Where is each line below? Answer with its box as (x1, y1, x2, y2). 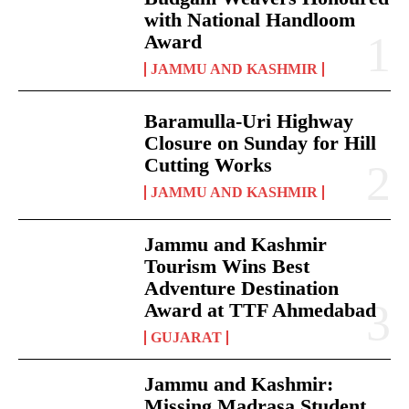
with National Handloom (144, 7, 356, 31)
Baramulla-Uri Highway (144, 109, 354, 132)
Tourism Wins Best (144, 254, 310, 278)
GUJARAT (151, 329, 223, 345)
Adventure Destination (144, 276, 340, 299)
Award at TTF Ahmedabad (144, 298, 377, 321)
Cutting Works (144, 152, 273, 176)
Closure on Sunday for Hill (144, 131, 377, 154)
